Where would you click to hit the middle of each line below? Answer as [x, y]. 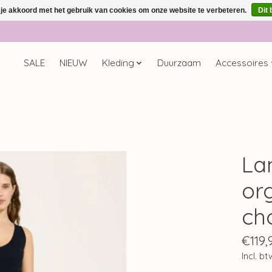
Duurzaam [179, 63]
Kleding [118, 63]
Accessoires [242, 63]
